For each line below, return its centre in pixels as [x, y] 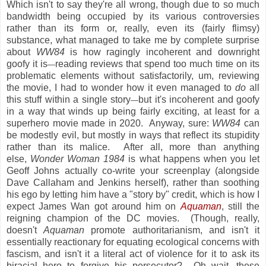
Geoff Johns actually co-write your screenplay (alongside [133, 170]
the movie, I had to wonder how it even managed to [121, 87]
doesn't [25, 230]
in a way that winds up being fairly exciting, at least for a [133, 111]
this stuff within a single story [69, 99]
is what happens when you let [192, 159]
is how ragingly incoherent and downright [162, 52]
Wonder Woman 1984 [78, 159]
